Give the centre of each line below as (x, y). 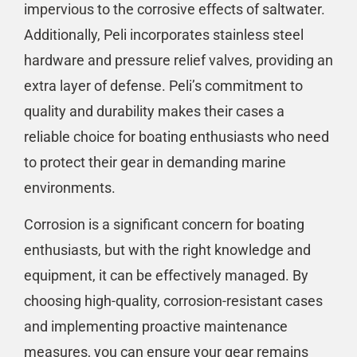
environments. (70, 187)
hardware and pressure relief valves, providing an (178, 60)
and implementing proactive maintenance (156, 326)
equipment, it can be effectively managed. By (166, 275)
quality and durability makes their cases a (154, 111)
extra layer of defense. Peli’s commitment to (163, 85)
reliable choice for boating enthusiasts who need (177, 136)
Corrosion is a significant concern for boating (164, 224)
